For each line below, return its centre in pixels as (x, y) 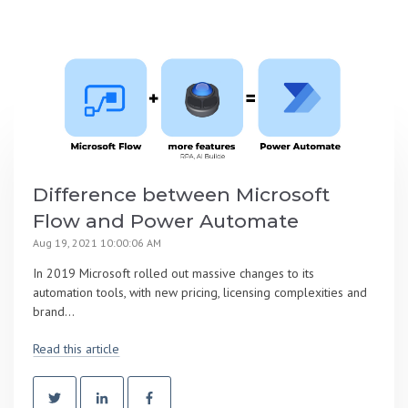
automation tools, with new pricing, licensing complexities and (200, 293)
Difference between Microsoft (181, 195)
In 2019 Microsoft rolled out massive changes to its (173, 274)
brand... (54, 312)
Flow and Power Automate (166, 221)
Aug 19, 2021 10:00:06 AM (97, 243)
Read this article (76, 348)
